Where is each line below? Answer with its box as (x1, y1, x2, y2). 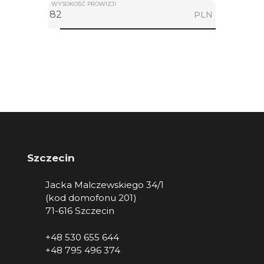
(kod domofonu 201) (45, 192, 137, 204)
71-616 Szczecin (45, 205, 117, 217)
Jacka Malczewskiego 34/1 (45, 179, 164, 191)
